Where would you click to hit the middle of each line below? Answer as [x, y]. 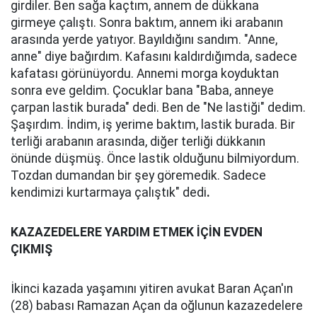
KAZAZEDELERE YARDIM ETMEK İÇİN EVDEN [137, 232]
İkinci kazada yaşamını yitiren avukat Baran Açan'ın [152, 289]
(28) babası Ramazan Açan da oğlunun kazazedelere [157, 306]
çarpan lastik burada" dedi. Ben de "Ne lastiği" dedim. [158, 108]
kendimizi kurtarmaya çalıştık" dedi [109, 192]
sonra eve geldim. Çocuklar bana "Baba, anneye [142, 91]
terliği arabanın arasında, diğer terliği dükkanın [138, 142]
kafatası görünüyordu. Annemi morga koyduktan [145, 74]
